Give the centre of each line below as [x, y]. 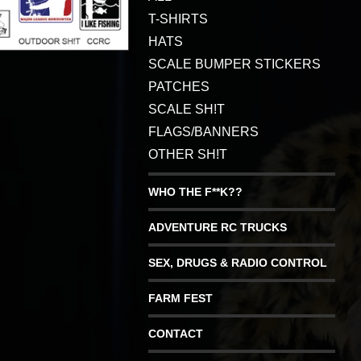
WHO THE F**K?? [195, 192]
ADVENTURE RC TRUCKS [218, 228]
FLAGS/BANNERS [203, 132]
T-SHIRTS [178, 19]
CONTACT [176, 334]
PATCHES [179, 87]
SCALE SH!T [187, 110]
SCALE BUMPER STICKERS [234, 64]
